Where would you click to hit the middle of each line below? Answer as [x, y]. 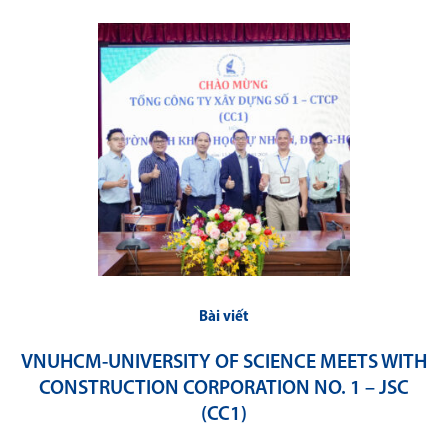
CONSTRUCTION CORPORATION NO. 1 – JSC [224, 388]
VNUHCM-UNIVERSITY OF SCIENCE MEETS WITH [224, 362]
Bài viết [224, 317]
